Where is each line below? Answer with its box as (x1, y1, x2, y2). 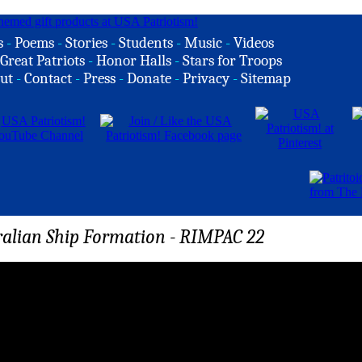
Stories (65, 34, 107, 52)
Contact (24, 69, 72, 87)
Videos (234, 34, 274, 52)
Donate (127, 69, 171, 87)
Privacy (183, 69, 229, 87)
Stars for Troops (183, 52, 282, 69)
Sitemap (241, 69, 291, 87)
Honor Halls (96, 52, 171, 69)
